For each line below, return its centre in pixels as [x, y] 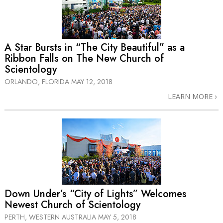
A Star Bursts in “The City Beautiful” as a [95, 47]
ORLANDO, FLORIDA [38, 81]
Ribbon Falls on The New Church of [84, 58]
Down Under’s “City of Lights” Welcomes [96, 194]
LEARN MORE [191, 96]
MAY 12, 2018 [92, 81]
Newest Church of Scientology [72, 205]
